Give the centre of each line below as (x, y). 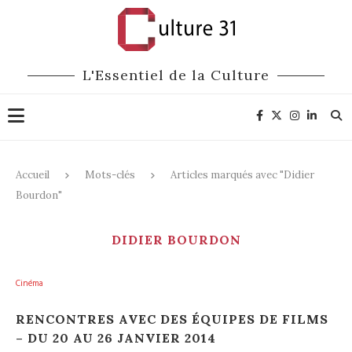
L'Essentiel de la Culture (176, 75)
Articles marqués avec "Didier (242, 175)
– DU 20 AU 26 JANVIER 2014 (116, 338)
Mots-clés (110, 175)
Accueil (33, 175)
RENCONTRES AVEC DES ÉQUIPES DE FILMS (172, 319)
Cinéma (29, 284)
